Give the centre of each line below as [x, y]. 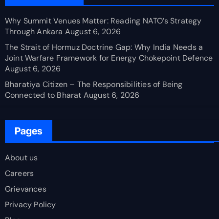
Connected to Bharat [43, 95]
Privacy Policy [30, 205]
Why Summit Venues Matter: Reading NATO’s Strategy [103, 21]
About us [21, 158]
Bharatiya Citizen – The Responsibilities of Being [94, 85]
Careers [19, 174]
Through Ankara [34, 32]
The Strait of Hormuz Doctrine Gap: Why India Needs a [104, 47]
